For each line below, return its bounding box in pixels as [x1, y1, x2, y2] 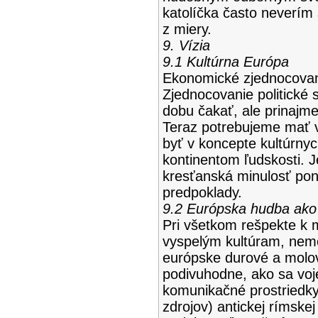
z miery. [162, 21, 212, 37]
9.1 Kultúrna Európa [162, 54, 289, 70]
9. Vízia [162, 38, 210, 53]
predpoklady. [162, 185, 242, 200]
